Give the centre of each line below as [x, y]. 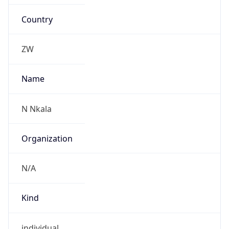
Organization [47, 138]
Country [37, 19]
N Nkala [36, 109]
